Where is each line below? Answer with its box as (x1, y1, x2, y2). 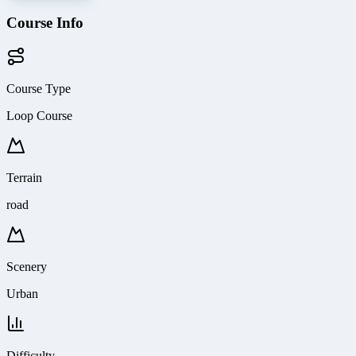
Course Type (6, 81, 71, 95)
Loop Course (6, 108, 72, 122)
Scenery (6, 259, 47, 273)
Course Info (6, 14, 83, 32)
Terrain (6, 170, 42, 184)
